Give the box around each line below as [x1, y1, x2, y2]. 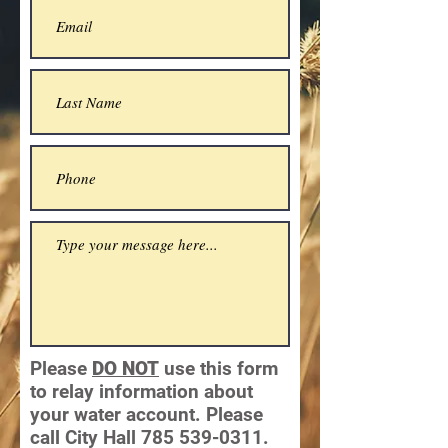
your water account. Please [30, 403, 263, 426]
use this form [159, 357, 278, 380]
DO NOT [92, 357, 159, 380]
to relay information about [30, 380, 253, 403]
